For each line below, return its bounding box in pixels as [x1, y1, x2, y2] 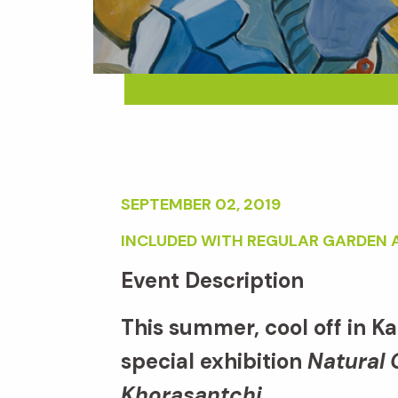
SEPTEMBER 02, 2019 [121, 194, 281, 216]
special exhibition [121, 347, 307, 376]
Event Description [121, 267, 304, 295]
